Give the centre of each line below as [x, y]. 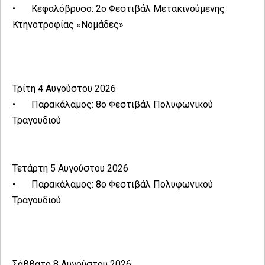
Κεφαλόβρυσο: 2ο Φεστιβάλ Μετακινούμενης [128, 9]
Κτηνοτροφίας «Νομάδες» [68, 25]
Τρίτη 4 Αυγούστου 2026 [64, 89]
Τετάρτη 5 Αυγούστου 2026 [70, 169]
